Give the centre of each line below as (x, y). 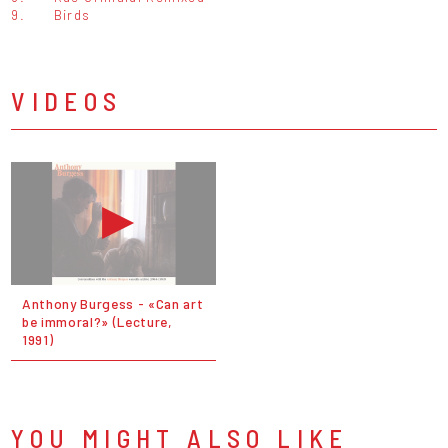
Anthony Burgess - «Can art (112, 304)
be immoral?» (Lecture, (97, 322)
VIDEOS (67, 100)
